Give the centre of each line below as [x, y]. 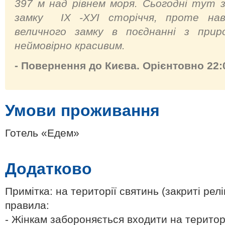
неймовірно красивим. [70, 45]
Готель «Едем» [42, 133]
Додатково [48, 169]
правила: [27, 205]
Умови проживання [82, 110]
